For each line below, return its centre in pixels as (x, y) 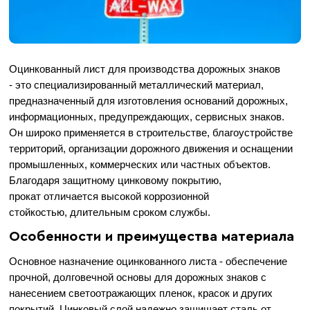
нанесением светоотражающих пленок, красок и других (141, 293)
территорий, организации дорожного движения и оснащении (151, 149)
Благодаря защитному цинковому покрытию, (116, 181)
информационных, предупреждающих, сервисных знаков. (147, 117)
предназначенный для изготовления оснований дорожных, (149, 101)
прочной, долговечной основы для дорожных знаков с (138, 277)
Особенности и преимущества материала (152, 237)
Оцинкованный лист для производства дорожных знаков (145, 69)
